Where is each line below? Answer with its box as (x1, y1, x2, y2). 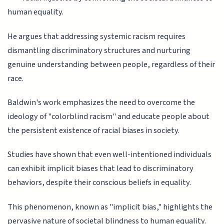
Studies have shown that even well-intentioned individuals (7, 148, 212, 161)
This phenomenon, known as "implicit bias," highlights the (7, 200, 213, 213)
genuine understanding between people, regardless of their (7, 58, 215, 70)
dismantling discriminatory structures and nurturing (7, 44, 191, 56)
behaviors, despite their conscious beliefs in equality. (7, 176, 191, 189)
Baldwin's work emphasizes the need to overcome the (7, 96, 195, 108)
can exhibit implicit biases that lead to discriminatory (7, 162, 194, 175)
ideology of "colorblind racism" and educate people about (7, 110, 210, 122)
